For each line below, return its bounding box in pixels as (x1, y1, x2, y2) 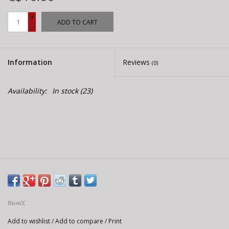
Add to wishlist (8, 216, 50, 225)
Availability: (8, 85, 47, 96)
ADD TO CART (57, 17, 98, 27)
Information (8, 57, 52, 67)
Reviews (123, 57, 152, 67)
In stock (52, 85, 78, 96)
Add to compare (55, 216, 105, 225)
